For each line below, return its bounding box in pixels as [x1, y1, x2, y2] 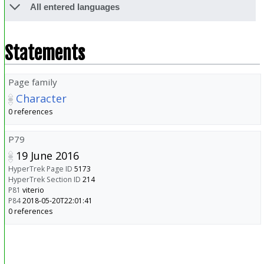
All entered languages [29, 2, 120, 12]
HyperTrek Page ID [8, 163, 72, 174]
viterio [22, 184, 44, 195]
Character [15, 91, 67, 105]
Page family [8, 75, 57, 88]
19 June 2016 [15, 148, 79, 163]
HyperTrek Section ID [8, 174, 81, 184]
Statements [4, 41, 85, 65]
